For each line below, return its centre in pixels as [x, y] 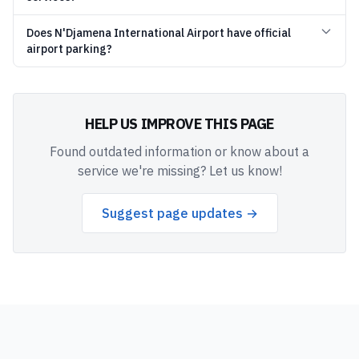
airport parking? [69, 49]
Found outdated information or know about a [179, 151]
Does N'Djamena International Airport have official [159, 33]
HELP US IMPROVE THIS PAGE [179, 124]
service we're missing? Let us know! [179, 171]
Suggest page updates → [179, 213]
